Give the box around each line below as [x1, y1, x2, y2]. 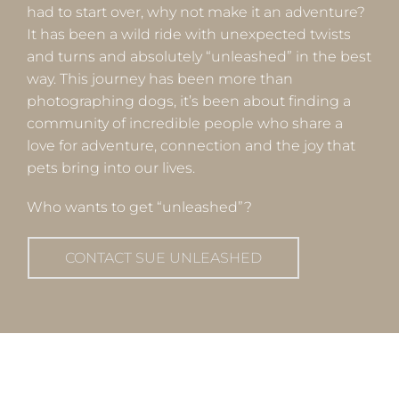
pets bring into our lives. [27, 159, 199, 177]
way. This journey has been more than [27, 70, 293, 88]
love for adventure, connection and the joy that [27, 137, 355, 155]
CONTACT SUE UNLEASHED [65, 248, 262, 266]
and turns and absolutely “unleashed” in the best [27, 48, 371, 66]
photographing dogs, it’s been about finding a [27, 93, 351, 110]
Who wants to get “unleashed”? [27, 199, 252, 216]
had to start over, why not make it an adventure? [27, 4, 365, 21]
